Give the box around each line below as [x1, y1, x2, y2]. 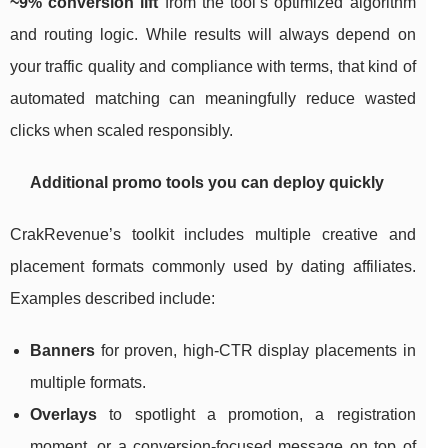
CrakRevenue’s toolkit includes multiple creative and [10, 226, 416, 244]
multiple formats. [30, 374, 146, 392]
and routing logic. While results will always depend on [10, 26, 416, 44]
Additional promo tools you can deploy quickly [30, 174, 384, 192]
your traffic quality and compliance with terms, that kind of [10, 58, 416, 76]
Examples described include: [10, 290, 215, 308]
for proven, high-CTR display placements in [95, 342, 416, 360]
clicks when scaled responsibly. [10, 122, 233, 140]
